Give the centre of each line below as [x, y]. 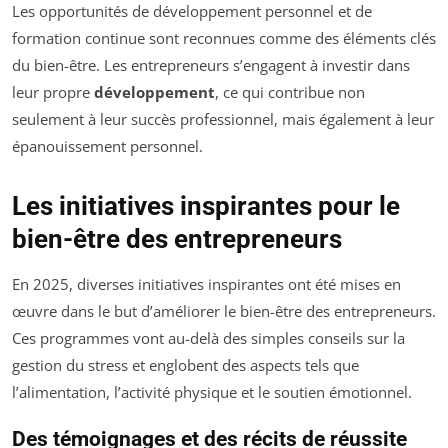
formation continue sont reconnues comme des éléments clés [224, 38]
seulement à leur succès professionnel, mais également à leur [223, 119]
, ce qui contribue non [290, 92]
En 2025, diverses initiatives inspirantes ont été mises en [206, 284]
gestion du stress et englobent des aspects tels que [185, 365]
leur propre [53, 92]
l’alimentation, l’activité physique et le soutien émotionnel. [212, 392]
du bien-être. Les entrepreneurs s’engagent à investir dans [211, 65]
